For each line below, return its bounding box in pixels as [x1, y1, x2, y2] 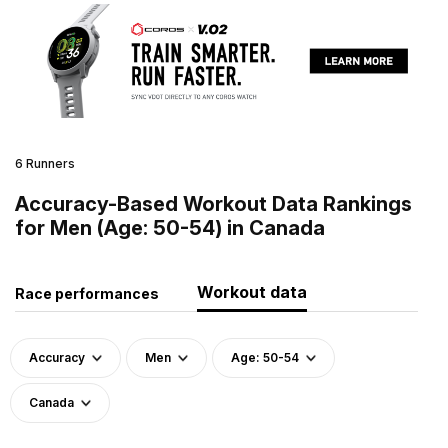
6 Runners [15, 155, 75, 171]
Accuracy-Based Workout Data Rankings [15, 191, 412, 216]
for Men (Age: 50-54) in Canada [15, 215, 325, 240]
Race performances [15, 284, 159, 302]
